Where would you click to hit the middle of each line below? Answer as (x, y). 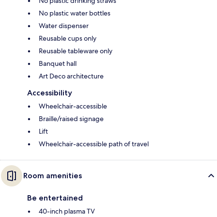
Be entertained (55, 198)
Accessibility (50, 93)
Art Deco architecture (71, 76)
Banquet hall (58, 63)
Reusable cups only (68, 38)
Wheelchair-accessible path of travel (94, 144)
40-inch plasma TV (67, 211)
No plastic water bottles (75, 13)
